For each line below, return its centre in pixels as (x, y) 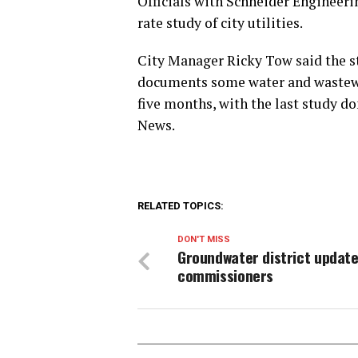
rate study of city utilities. (220, 23)
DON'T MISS (204, 239)
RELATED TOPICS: (181, 206)
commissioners (226, 275)
